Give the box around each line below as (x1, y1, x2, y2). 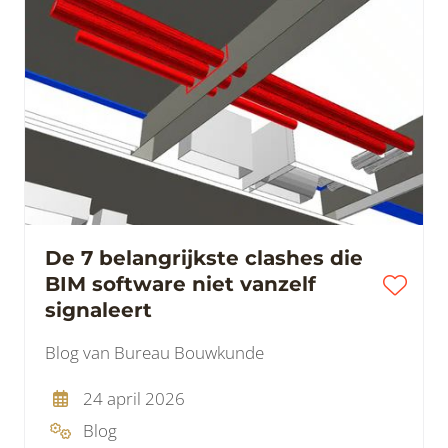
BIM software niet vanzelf (45, 272, 316, 297)
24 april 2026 (82, 387, 185, 411)
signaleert (45, 298, 152, 323)
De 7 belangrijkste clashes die (45, 246, 363, 271)
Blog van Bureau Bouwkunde (45, 341, 264, 365)
